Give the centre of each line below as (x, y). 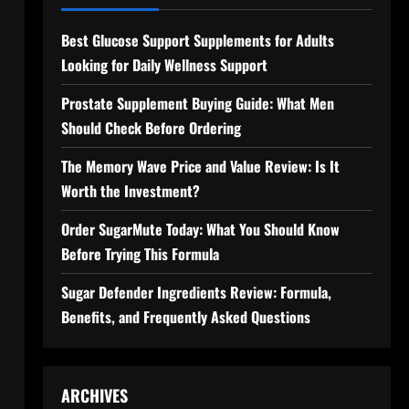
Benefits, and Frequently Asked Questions (185, 317)
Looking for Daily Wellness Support (164, 65)
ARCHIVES (94, 395)
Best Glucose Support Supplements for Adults (197, 40)
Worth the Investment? (130, 191)
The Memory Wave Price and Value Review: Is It (200, 166)
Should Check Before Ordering (151, 128)
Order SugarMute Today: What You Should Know (200, 229)
